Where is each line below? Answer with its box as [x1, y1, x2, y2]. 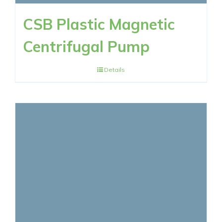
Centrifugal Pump [23, 37, 150, 56]
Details [104, 66, 125, 74]
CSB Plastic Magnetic [23, 15, 175, 34]
